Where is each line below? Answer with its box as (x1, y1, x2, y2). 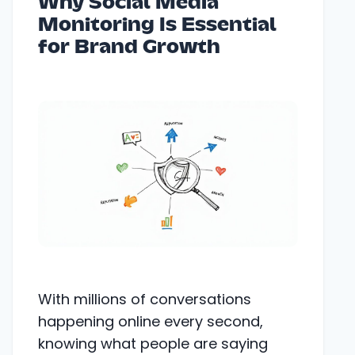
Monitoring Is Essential (38, 17, 277, 34)
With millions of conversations (38, 288, 251, 309)
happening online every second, (38, 311, 263, 331)
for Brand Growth (38, 40, 220, 56)
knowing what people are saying (38, 333, 268, 353)
